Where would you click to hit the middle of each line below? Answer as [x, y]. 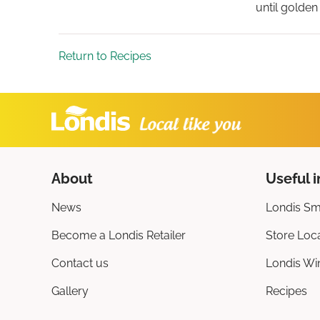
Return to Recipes [105, 56]
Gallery [70, 291]
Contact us [80, 264]
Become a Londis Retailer [119, 236]
